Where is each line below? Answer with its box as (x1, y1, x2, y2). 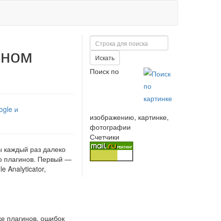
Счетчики (90, 132, 119, 142)
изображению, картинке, (90, 112, 169, 122)
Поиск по (90, 66, 119, 76)
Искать (95, 53, 114, 62)
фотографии (90, 122, 131, 132)
